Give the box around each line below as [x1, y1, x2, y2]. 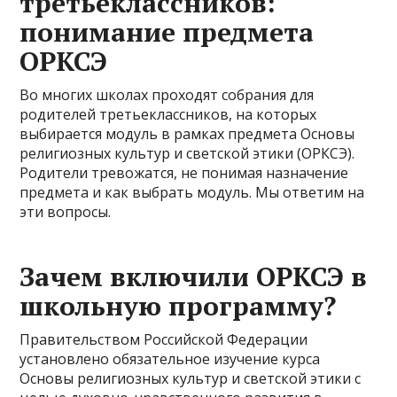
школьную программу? [19, 288, 337, 323]
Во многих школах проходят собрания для [19, 85, 315, 105]
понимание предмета [19, 14, 315, 50]
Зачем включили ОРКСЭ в [19, 259, 368, 294]
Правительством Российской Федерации [19, 330, 308, 349]
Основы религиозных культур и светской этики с [19, 369, 362, 388]
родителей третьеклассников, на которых [19, 105, 317, 124]
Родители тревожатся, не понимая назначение [19, 163, 349, 183]
